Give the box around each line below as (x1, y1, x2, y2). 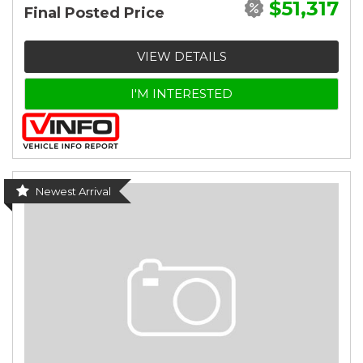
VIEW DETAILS (136, 48, 227, 64)
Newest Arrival (36, 184, 111, 198)
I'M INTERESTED (130, 85, 233, 101)
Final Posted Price (24, 3, 164, 22)
